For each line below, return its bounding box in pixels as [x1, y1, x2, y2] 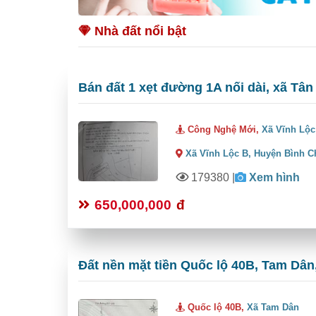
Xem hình [249, 171, 300, 184]
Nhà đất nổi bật [91, 23, 186, 38]
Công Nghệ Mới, [185, 123, 262, 135]
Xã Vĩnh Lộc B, [186, 147, 252, 159]
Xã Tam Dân [247, 302, 300, 313]
